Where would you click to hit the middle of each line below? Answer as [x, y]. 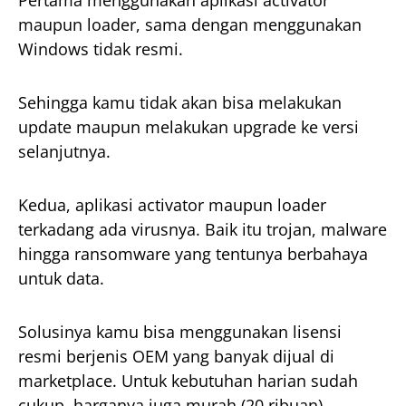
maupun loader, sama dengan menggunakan [190, 25]
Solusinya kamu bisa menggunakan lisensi [180, 332]
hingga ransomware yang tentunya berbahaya [193, 254]
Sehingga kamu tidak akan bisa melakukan [180, 103]
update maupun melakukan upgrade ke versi [188, 127]
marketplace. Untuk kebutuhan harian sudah [188, 381]
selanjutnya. [64, 152]
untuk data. [61, 279]
